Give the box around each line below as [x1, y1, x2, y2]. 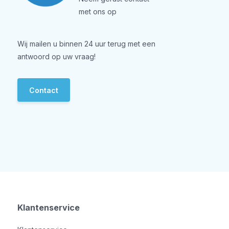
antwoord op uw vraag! [17, 52, 96, 61]
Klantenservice [17, 202, 80, 213]
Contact [29, 85, 58, 95]
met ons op [78, 7, 117, 16]
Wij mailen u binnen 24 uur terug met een [17, 39, 155, 48]
